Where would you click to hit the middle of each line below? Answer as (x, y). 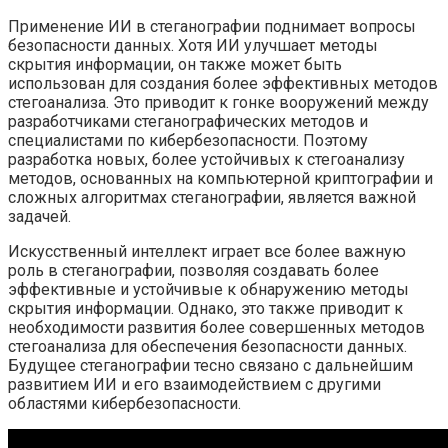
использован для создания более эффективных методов (223, 84)
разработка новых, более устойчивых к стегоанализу (206, 160)
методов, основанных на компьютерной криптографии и (220, 179)
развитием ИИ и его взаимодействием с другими (194, 385)
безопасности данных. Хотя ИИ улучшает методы (193, 46)
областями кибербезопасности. (124, 404)
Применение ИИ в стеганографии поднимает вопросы (212, 27)
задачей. (39, 217)
